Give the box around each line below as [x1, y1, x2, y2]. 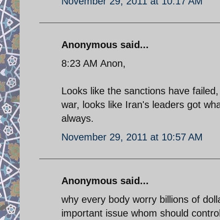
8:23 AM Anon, [61, 57, 126, 69]
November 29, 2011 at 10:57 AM [61, 131, 203, 142]
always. [61, 112, 94, 124]
